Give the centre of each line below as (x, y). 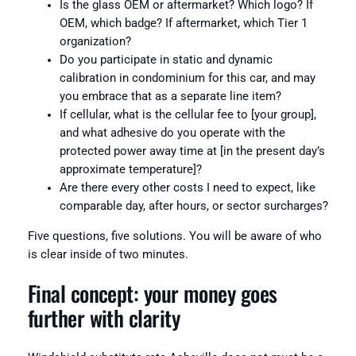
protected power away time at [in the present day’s (192, 152)
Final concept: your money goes (152, 294)
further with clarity (103, 318)
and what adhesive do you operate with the (172, 133)
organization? (95, 42)
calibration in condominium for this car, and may (187, 79)
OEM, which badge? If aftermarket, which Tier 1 (183, 24)
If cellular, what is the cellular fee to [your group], (188, 115)
